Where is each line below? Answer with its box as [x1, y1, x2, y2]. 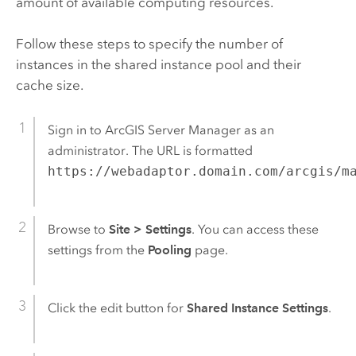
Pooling [147, 242, 192, 258]
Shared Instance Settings [186, 300, 328, 316]
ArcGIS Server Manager [104, 122, 241, 138]
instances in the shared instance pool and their [15, 56, 301, 73]
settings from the [47, 242, 148, 258]
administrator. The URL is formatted [47, 143, 253, 159]
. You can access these [191, 222, 319, 238]
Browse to [47, 222, 109, 238]
